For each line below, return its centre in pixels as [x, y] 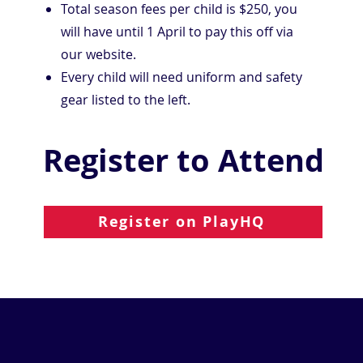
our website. [98, 54]
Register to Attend [184, 160]
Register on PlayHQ [181, 222]
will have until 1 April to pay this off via [177, 31]
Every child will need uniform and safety [181, 77]
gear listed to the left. [126, 99]
